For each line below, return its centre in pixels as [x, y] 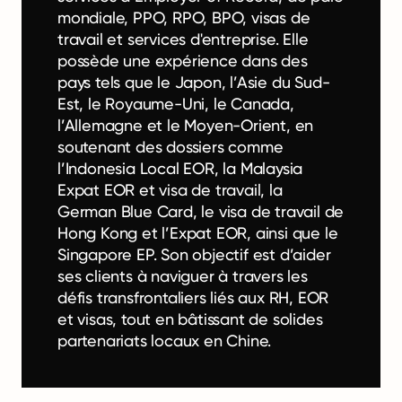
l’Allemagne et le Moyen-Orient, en [186, 125]
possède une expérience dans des [183, 60]
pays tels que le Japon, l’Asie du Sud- [194, 82]
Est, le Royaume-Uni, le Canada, [176, 103]
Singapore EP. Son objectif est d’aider [194, 254]
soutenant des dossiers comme [170, 146]
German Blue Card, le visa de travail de [201, 211]
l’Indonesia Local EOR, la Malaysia [180, 168]
